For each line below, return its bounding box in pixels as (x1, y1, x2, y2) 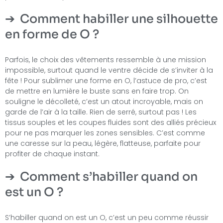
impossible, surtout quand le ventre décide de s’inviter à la (5, 65, 213, 76)
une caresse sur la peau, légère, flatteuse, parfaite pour (5, 138, 201, 149)
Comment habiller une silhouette (20, 11, 218, 27)
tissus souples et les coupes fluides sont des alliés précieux (5, 117, 216, 128)
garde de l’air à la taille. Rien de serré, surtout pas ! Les (5, 107, 197, 117)
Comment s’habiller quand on (20, 169, 198, 185)
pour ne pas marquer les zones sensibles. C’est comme (5, 128, 205, 138)
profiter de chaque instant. (5, 149, 100, 159)
